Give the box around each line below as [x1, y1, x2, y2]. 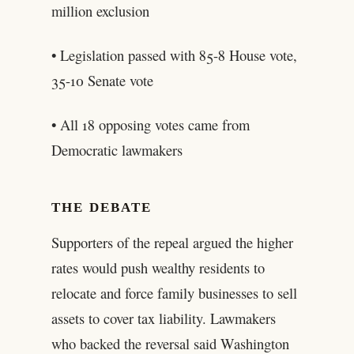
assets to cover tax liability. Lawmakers [51, 308, 276, 329]
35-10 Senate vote [51, 70, 153, 90]
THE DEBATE [51, 199, 153, 215]
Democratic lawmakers [51, 139, 183, 160]
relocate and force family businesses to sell [51, 283, 297, 303]
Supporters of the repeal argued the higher [51, 232, 293, 253]
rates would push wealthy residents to [51, 258, 265, 278]
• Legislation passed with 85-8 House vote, [51, 44, 297, 65]
